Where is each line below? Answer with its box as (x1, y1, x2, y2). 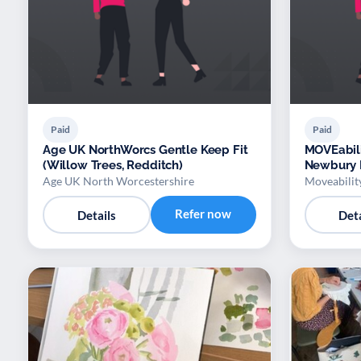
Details (77, 207, 116, 222)
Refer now (175, 206, 232, 222)
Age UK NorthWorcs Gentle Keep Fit (43, 143, 248, 158)
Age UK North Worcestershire (43, 174, 194, 189)
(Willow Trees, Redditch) (43, 158, 183, 173)
